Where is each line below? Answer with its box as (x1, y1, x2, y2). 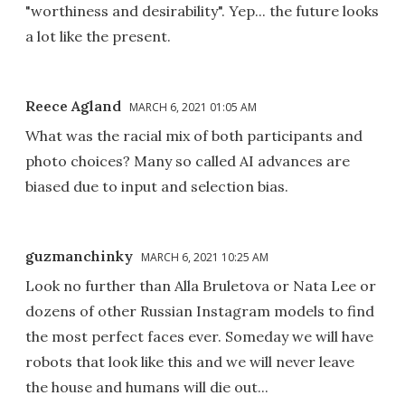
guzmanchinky (25, 246, 133, 265)
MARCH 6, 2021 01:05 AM (129, 99, 257, 115)
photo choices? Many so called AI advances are (25, 151, 350, 170)
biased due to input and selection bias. (25, 176, 288, 195)
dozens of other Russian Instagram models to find (25, 301, 374, 320)
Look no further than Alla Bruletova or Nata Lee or (25, 276, 376, 295)
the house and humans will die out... (25, 377, 268, 396)
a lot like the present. (25, 26, 171, 45)
